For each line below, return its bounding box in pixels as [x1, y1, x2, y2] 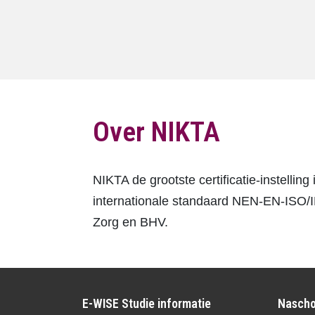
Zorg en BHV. [93, 215, 168, 230]
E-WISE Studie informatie [82, 296, 211, 311]
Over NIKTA [93, 115, 220, 148]
